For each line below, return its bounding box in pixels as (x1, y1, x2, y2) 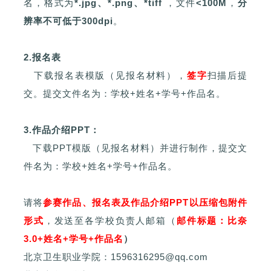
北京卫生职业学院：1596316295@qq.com (24, 252, 208, 263)
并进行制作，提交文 (159, 143, 248, 154)
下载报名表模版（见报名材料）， (24, 70, 187, 81)
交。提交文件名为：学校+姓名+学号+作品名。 (24, 88, 226, 99)
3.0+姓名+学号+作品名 (24, 233, 123, 244)
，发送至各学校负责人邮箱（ (44, 215, 177, 226)
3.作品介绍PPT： (24, 125, 100, 135)
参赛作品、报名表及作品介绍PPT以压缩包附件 (43, 197, 248, 208)
